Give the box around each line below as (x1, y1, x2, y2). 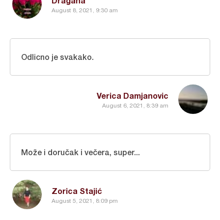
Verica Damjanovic (97, 91, 168, 101)
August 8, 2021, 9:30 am (52, 6, 118, 14)
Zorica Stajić (52, 186, 102, 196)
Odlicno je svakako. (21, 52, 94, 62)
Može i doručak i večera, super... (21, 147, 140, 157)
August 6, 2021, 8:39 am (102, 102, 168, 109)
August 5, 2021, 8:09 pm (52, 197, 118, 204)
